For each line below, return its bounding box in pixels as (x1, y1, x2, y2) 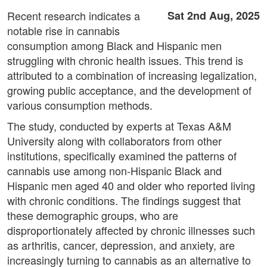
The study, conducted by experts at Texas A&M (7, 118, 231, 134)
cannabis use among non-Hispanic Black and (7, 163, 222, 179)
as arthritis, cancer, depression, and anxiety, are (7, 237, 235, 253)
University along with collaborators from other (7, 133, 222, 149)
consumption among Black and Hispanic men (7, 38, 222, 54)
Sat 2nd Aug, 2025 (167, 8, 260, 24)
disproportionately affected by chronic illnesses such (7, 222, 255, 238)
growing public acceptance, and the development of (7, 82, 252, 98)
